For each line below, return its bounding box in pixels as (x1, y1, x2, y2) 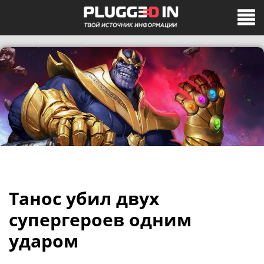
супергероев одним (9, 207, 192, 232)
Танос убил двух (9, 186, 159, 210)
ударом (9, 229, 78, 253)
